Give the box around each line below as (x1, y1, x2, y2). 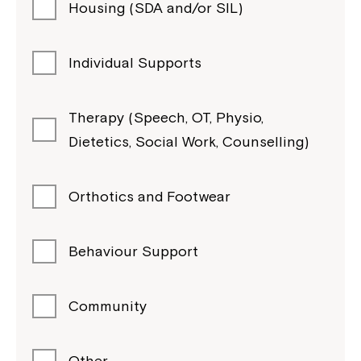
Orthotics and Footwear (68, 188, 230, 205)
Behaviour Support (68, 243, 198, 259)
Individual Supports (68, 54, 201, 71)
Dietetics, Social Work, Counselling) (68, 133, 309, 150)
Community (68, 297, 147, 314)
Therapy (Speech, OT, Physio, (68, 109, 263, 126)
